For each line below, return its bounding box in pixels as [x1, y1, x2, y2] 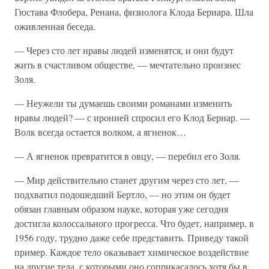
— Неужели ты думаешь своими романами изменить [14, 97, 232, 109]
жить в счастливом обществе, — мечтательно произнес [14, 58, 241, 71]
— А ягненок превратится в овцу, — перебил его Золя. [14, 150, 241, 162]
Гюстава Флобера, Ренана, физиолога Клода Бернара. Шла [14, 5, 253, 18]
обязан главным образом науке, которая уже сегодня [14, 202, 228, 215]
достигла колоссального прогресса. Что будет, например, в [14, 217, 254, 229]
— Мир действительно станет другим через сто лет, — [14, 174, 239, 186]
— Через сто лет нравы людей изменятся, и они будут [14, 44, 234, 56]
